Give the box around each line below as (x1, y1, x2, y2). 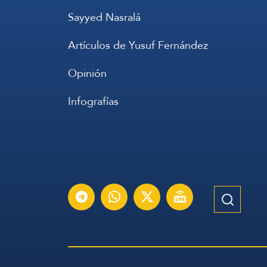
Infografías (68, 91, 119, 111)
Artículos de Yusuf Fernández (68, 35, 208, 55)
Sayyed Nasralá (68, 7, 141, 27)
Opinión (68, 63, 107, 83)
